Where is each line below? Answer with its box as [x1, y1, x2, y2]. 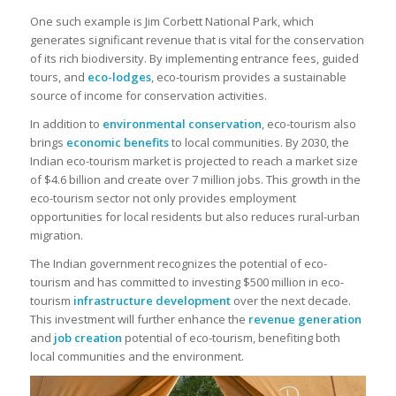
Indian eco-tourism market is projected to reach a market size [29, 152, 358, 169]
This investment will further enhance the [29, 310, 248, 327]
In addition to [29, 115, 103, 132]
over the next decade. [230, 292, 351, 308]
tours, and [29, 68, 88, 85]
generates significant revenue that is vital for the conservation [29, 31, 364, 48]
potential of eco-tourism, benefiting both [121, 329, 340, 346]
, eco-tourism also [261, 115, 356, 132]
